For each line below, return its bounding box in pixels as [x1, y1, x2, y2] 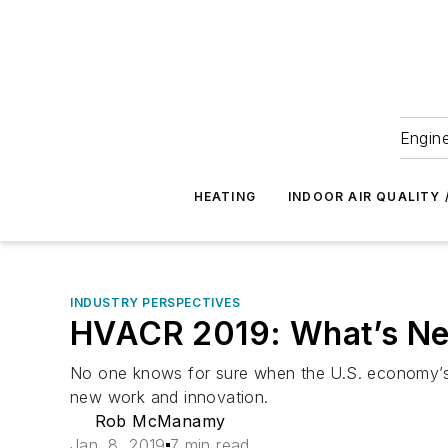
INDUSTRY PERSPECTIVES [70, 295, 241, 310]
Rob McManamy [94, 411, 226, 431]
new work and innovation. [70, 387, 269, 407]
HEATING [193, 189, 257, 204]
